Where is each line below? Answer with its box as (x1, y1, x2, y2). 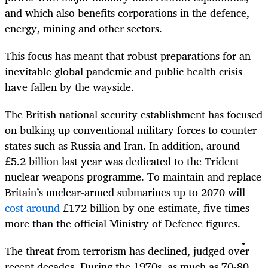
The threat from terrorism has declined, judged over (5, 242, 249, 260)
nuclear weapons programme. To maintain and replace (5, 167, 261, 186)
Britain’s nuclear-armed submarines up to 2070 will (5, 183, 245, 202)
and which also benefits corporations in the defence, (5, 3, 249, 22)
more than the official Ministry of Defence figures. (5, 214, 240, 233)
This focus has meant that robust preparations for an (5, 46, 251, 65)
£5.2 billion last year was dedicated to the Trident (5, 152, 239, 170)
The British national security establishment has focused (5, 105, 263, 124)
